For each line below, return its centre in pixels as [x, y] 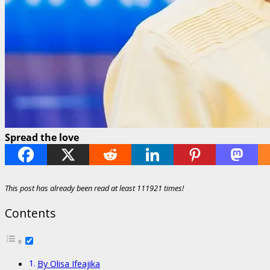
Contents [30, 213]
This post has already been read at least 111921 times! [94, 188]
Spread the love [42, 137]
